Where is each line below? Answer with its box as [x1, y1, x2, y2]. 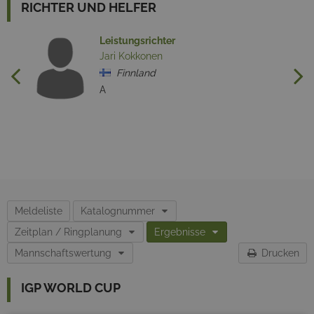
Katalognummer [81, 205, 155, 217]
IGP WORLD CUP [21, 280, 121, 296]
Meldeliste [15, 205, 62, 217]
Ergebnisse [154, 226, 205, 238]
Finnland [111, 67, 156, 79]
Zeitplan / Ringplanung [15, 226, 122, 238]
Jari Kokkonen [100, 50, 163, 62]
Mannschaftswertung [15, 247, 111, 259]
